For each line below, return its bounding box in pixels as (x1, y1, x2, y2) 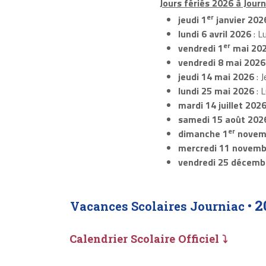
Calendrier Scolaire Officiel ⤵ (69, 231, 227, 246)
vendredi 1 (178, 41, 223, 56)
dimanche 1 (178, 126, 228, 141)
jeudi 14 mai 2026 (178, 69, 254, 84)
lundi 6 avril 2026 (178, 27, 251, 42)
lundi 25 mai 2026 (178, 84, 254, 99)
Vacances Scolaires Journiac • (70, 198, 255, 214)
